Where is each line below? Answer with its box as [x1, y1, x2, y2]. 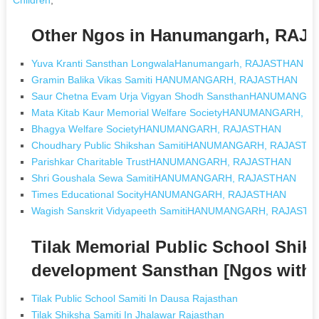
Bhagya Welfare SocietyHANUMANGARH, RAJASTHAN [31, 122, 282, 135]
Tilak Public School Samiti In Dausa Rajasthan [31, 292, 239, 304]
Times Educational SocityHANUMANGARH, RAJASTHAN [31, 188, 287, 200]
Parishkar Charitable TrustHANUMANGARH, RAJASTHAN [31, 155, 292, 167]
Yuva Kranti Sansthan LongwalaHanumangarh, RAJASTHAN [31, 57, 304, 69]
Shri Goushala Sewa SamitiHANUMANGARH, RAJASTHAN [31, 172, 297, 184]
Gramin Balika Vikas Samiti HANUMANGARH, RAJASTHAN [31, 73, 298, 85]
